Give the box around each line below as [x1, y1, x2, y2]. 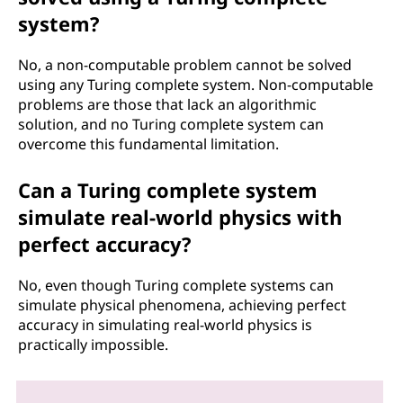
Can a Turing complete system [18, 176, 318, 203]
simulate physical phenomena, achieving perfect [18, 295, 346, 315]
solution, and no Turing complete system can [18, 114, 324, 134]
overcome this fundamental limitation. [18, 134, 279, 154]
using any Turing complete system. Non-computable [18, 75, 373, 94]
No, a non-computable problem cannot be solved [18, 55, 352, 75]
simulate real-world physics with [18, 203, 342, 230]
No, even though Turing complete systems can [18, 275, 334, 295]
